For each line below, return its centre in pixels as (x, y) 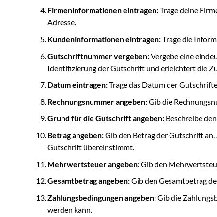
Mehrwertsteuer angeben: (93, 164)
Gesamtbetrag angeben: (88, 181)
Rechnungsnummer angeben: (97, 101)
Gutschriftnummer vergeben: (98, 56)
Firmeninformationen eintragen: (103, 10)
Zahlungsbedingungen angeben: (101, 197)
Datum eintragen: (77, 85)
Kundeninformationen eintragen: (104, 39)
